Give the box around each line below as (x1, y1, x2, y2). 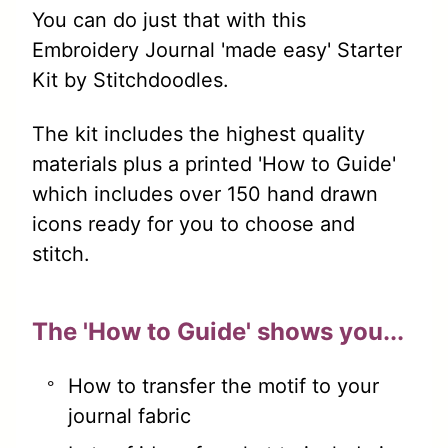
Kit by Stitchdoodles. (32, 68, 229, 93)
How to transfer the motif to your (68, 374, 379, 399)
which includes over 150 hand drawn (32, 182, 378, 207)
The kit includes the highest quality (32, 122, 365, 147)
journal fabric (68, 404, 191, 429)
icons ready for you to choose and (32, 212, 355, 237)
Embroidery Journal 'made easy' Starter (32, 38, 402, 63)
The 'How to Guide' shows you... (32, 317, 404, 347)
